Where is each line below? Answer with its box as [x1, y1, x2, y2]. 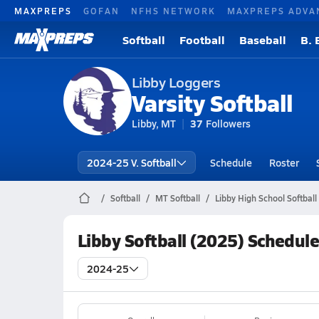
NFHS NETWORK [131, 4, 216, 16]
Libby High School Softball [214, 192, 317, 204]
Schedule [209, 155, 252, 169]
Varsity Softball [131, 86, 293, 119]
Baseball [239, 31, 286, 48]
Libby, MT [131, 116, 176, 130]
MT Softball [155, 192, 200, 204]
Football [179, 31, 225, 48]
